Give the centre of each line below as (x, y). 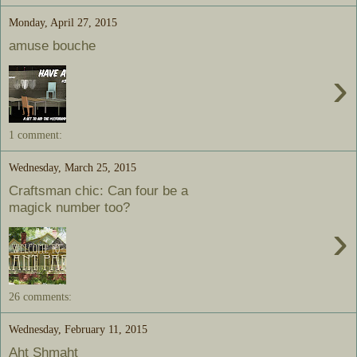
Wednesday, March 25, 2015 (73, 168)
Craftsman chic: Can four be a (98, 190)
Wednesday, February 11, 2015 (78, 330)
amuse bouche (52, 45)
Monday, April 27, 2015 (63, 23)
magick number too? (69, 207)
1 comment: (35, 135)
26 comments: (40, 297)
